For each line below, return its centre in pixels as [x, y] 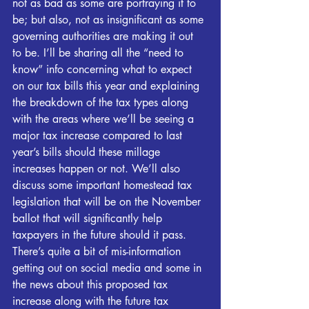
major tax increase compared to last [99, 135]
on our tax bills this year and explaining [108, 86]
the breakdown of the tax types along [102, 102]
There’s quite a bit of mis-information [98, 251]
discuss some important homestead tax [104, 185]
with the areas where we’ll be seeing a [105, 119]
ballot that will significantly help [89, 218]
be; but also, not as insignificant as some [110, 19]
